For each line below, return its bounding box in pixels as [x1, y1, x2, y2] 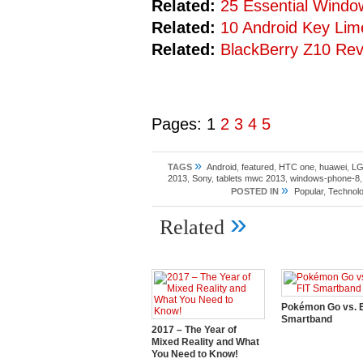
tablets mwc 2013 [216, 173, 285, 183]
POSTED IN [231, 186, 279, 196]
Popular [294, 186, 323, 196]
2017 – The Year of [152, 324, 237, 335]
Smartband [281, 314, 332, 325]
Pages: [152, 115, 207, 133]
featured [241, 162, 274, 172]
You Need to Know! [152, 348, 238, 360]
